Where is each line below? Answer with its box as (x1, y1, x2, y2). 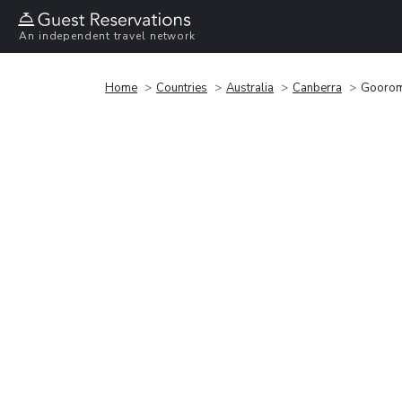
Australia (226, 79, 274, 96)
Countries (156, 79, 207, 96)
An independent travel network (19, 29, 197, 44)
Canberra (293, 79, 342, 96)
